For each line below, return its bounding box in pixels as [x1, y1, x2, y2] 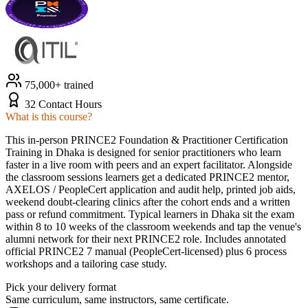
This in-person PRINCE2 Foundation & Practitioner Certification [5, 133, 288, 146]
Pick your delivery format [5, 280, 116, 293]
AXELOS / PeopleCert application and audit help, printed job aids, [5, 183, 296, 195]
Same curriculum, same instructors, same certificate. [5, 293, 229, 305]
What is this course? [5, 110, 92, 122]
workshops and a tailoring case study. [5, 257, 167, 269]
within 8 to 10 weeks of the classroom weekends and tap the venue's [5, 220, 301, 232]
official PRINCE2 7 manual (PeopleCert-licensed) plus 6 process [5, 245, 287, 257]
